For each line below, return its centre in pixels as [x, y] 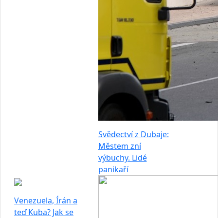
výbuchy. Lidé [122, 158]
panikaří [113, 169]
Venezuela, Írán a [46, 200]
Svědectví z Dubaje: [133, 134]
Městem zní [119, 146]
